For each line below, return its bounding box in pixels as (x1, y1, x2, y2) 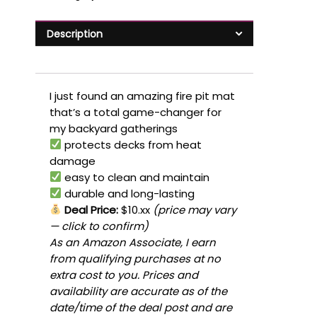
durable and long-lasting (62, 185, 195, 201)
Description (47, 27, 103, 41)
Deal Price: (62, 202, 119, 217)
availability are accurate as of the (50, 283, 227, 299)
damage (50, 153, 96, 168)
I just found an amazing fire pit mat (50, 88, 235, 103)
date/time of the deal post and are (50, 299, 232, 315)
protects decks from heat (62, 137, 202, 152)
